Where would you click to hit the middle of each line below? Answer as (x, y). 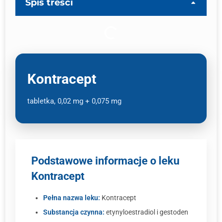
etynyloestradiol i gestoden (146, 212)
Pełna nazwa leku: (72, 198)
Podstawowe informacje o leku (105, 161)
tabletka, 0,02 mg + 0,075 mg (74, 101)
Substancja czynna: (74, 212)
